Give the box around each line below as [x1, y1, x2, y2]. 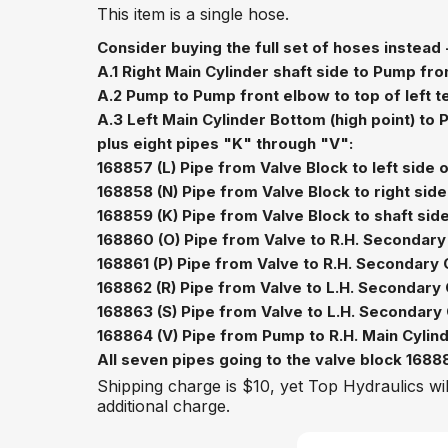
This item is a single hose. [97, 4, 289, 25]
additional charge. [97, 396, 230, 417]
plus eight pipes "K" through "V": [97, 134, 353, 154]
